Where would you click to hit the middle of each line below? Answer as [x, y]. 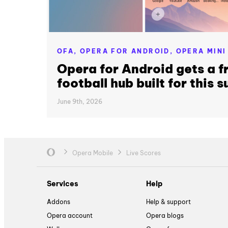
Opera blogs [165, 216]
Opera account [70, 216]
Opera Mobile [93, 153]
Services [63, 183]
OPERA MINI [201, 51]
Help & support [168, 202]
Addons [59, 202]
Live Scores [144, 153]
